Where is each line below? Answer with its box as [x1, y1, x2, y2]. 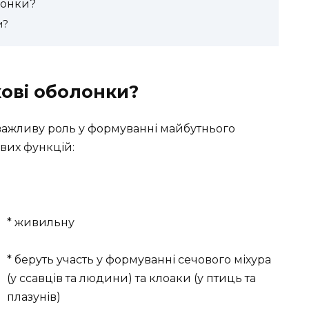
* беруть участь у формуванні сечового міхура [7, 252, 271, 266]
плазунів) [7, 290, 61, 303]
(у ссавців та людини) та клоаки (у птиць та [7, 271, 256, 285]
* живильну [7, 215, 74, 229]
